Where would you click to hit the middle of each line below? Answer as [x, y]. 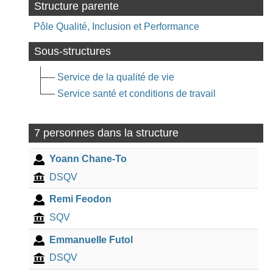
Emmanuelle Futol [91, 239]
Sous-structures [72, 51]
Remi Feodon [80, 199]
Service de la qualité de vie [116, 77]
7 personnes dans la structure [106, 133]
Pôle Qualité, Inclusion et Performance [117, 26]
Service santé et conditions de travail [137, 93]
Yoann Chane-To [88, 159]
